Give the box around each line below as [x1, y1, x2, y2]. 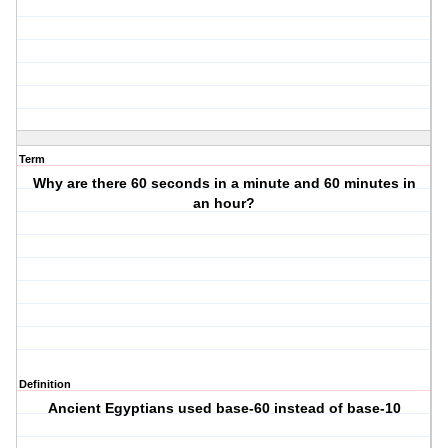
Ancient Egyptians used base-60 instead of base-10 [47, 400, 401, 417]
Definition [19, 378, 71, 391]
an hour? [193, 195, 256, 212]
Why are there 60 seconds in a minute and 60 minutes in [32, 175, 416, 192]
